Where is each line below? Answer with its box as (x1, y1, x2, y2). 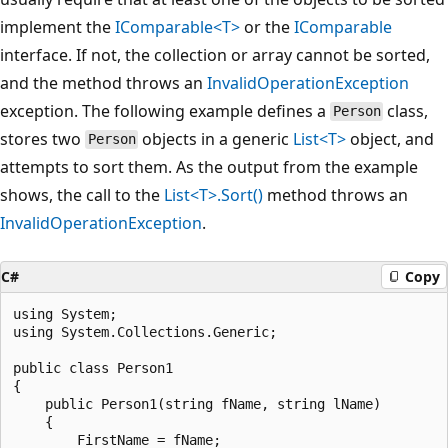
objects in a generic (138, 127, 294, 150)
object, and (346, 127, 435, 150)
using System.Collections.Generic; (13, 323, 277, 340)
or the (240, 15, 294, 38)
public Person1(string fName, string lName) (13, 395, 381, 412)
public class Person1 (13, 359, 173, 376)
